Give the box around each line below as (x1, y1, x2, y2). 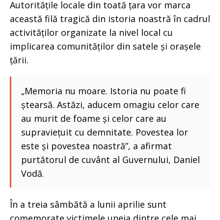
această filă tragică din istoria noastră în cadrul (10, 12, 210, 25)
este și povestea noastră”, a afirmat (21, 139, 172, 152)
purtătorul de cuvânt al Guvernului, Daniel (21, 153, 200, 165)
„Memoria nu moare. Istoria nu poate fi (21, 84, 186, 97)
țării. (10, 54, 28, 66)
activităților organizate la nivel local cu (10, 26, 173, 38)
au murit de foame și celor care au (21, 112, 166, 124)
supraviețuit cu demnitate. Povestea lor (21, 126, 188, 138)
